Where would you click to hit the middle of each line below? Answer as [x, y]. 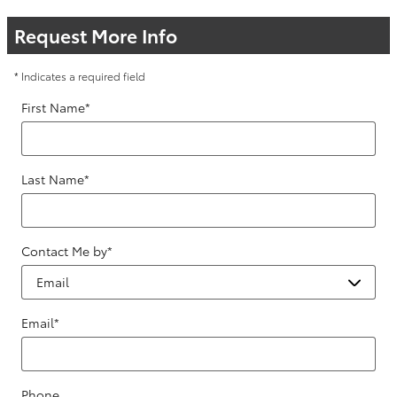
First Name [53, 108]
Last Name [53, 179]
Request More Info [96, 35]
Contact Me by [64, 251]
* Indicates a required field [80, 76]
